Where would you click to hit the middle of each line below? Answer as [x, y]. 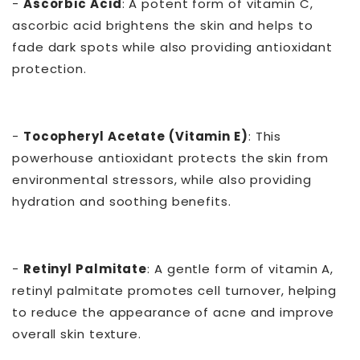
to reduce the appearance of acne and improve [173, 313]
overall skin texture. [77, 334]
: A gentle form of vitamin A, [241, 269]
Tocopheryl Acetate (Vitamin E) [135, 137]
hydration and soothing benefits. [122, 202]
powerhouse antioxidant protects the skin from [170, 158]
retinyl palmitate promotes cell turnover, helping [175, 291]
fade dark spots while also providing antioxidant [173, 47]
